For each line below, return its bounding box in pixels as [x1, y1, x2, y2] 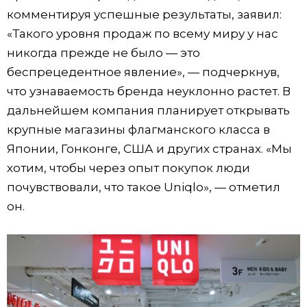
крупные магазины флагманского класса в [7, 123, 270, 136]
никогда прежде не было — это [7, 46, 200, 60]
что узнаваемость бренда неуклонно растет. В [7, 84, 291, 98]
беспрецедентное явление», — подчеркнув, [7, 65, 280, 79]
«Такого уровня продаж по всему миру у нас [7, 27, 278, 40]
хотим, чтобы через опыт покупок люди [7, 161, 250, 175]
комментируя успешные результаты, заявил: [7, 8, 282, 21]
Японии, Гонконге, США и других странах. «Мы [7, 142, 292, 156]
